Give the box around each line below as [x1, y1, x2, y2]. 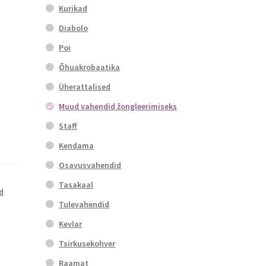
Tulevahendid [59, 199, 110, 210]
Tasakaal [59, 179, 94, 191]
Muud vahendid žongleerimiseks [59, 101, 178, 112]
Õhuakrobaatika [59, 62, 121, 73]
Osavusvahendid [59, 160, 122, 171]
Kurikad [59, 3, 88, 14]
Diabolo [59, 23, 88, 34]
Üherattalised [59, 81, 111, 93]
